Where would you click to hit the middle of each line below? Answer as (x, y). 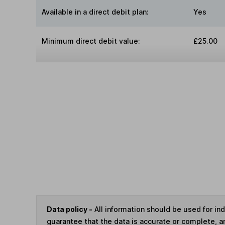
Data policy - (70, 209)
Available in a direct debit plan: (95, 12)
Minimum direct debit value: (91, 41)
